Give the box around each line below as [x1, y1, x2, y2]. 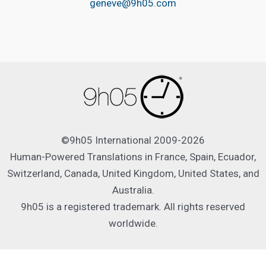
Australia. [112, 184, 154, 196]
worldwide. [108, 217, 158, 229]
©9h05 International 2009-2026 [61, 134, 205, 146]
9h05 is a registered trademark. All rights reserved [21, 201, 245, 213]
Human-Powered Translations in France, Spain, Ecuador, [10, 151, 256, 163]
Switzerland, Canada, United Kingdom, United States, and [7, 167, 259, 179]
